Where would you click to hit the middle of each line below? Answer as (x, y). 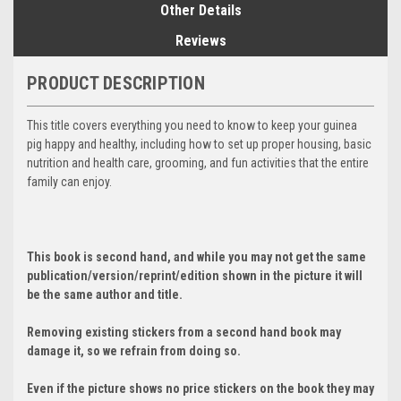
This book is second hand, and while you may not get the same (196, 257)
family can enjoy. (69, 182)
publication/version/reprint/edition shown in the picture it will (195, 276)
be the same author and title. (105, 295)
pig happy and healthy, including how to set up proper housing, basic (199, 145)
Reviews (200, 41)
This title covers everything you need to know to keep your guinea (192, 126)
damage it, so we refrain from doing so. (134, 351)
